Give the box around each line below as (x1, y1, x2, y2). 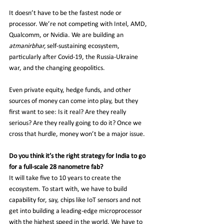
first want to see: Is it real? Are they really (9, 108, 127, 116)
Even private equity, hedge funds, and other (9, 86, 132, 94)
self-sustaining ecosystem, (45, 42, 121, 50)
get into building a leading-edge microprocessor (9, 207, 143, 215)
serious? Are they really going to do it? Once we (9, 119, 143, 127)
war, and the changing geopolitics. (9, 64, 105, 72)
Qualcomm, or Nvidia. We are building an (9, 31, 125, 39)
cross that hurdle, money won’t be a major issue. (9, 130, 145, 138)
